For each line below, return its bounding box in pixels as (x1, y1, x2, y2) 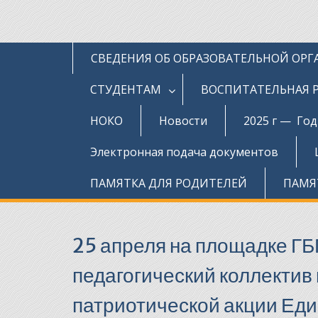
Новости (159, 112, 207, 128)
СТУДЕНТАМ (90, 81, 161, 97)
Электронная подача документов (90, 143, 278, 160)
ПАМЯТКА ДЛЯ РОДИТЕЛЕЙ (90, 175, 247, 191)
